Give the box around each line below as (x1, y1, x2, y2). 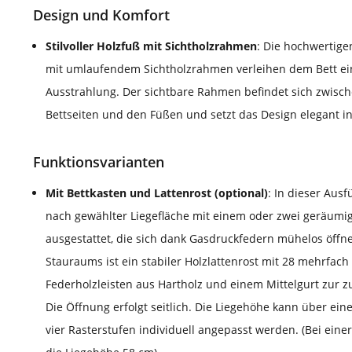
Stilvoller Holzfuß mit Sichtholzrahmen (46, 38, 257, 54)
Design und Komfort (33, 5, 170, 25)
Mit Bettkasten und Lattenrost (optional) (46, 185, 268, 201)
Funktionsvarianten (33, 152, 164, 172)
